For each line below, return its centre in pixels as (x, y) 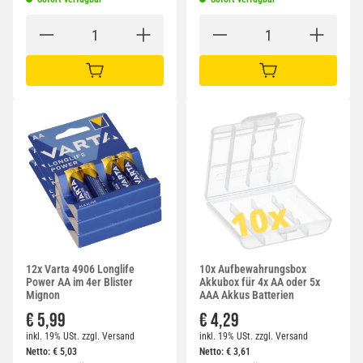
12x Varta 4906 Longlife (80, 269)
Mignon (43, 295)
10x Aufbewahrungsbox (253, 269)
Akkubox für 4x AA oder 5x (260, 282)
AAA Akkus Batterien (247, 295)
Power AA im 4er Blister (79, 282)
